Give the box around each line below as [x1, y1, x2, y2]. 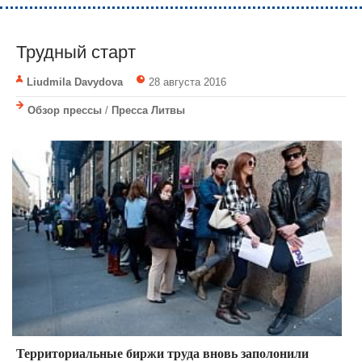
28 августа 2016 [148, 76, 226, 89]
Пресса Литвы [112, 104, 185, 117]
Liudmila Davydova [27, 76, 123, 89]
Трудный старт [16, 42, 136, 63]
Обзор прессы [27, 104, 102, 117]
